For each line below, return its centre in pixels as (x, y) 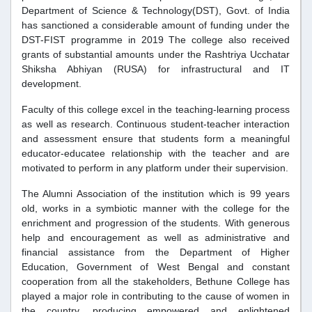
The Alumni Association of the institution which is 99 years (156, 194)
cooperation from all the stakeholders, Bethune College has (156, 282)
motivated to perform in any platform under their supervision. (155, 168)
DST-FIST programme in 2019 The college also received (156, 40)
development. (52, 84)
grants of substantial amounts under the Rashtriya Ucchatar (156, 55)
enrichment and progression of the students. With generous (156, 223)
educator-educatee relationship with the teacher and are (156, 154)
